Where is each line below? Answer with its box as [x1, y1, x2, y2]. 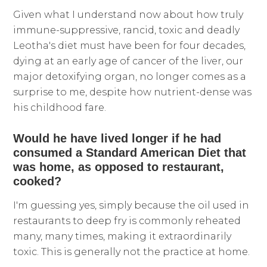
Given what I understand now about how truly [13, 9, 244, 21]
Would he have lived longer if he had [13, 132, 222, 145]
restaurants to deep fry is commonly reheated [13, 215, 241, 227]
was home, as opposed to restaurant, [13, 160, 225, 174]
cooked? [13, 175, 62, 188]
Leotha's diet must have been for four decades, [13, 40, 246, 52]
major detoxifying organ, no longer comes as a [13, 71, 247, 83]
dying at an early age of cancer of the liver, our [13, 55, 244, 67]
